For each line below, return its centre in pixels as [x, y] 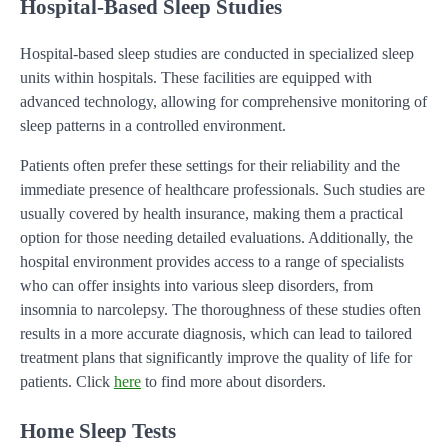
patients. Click [67, 382]
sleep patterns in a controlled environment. [153, 126]
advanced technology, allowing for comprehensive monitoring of [223, 102]
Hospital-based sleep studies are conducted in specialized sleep [217, 54]
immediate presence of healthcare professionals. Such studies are [222, 190]
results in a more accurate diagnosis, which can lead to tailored [216, 334]
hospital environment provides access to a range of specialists [212, 262]
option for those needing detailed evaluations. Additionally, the [216, 238]
